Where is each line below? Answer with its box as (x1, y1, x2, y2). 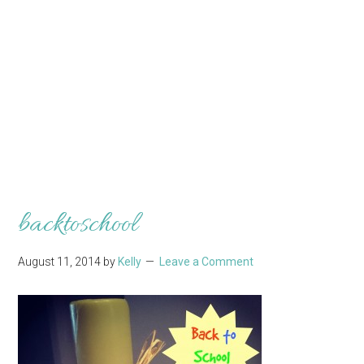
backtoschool (18, 206, 138, 243)
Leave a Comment (159, 254, 254, 268)
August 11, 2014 (18, 254, 102, 268)
